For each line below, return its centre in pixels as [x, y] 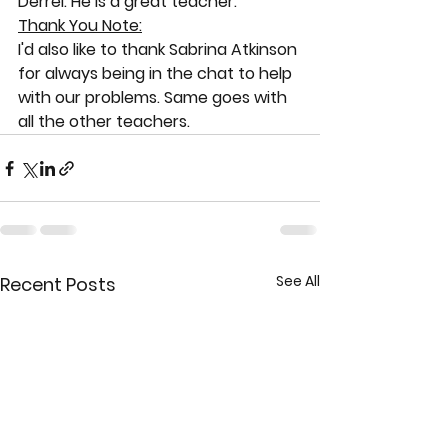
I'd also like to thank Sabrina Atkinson [159, 49]
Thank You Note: [80, 25]
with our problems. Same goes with [154, 97]
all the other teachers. [104, 121]
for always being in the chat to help [157, 73]
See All [298, 281]
